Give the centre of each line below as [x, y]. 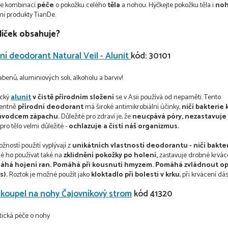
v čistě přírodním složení [73, 98]
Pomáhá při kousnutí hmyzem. [103, 165]
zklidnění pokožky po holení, [111, 156]
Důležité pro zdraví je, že [96, 117]
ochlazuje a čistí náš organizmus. [124, 127]
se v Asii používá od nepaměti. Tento [167, 98]
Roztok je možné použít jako [49, 175]
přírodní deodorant [51, 107]
